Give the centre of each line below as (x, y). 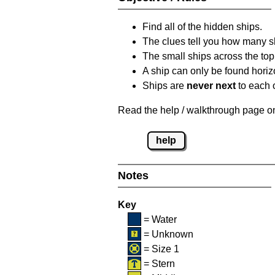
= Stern (158, 263)
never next (211, 85)
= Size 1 (160, 249)
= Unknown (167, 234)
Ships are (165, 85)
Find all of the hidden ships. (202, 26)
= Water (159, 219)
